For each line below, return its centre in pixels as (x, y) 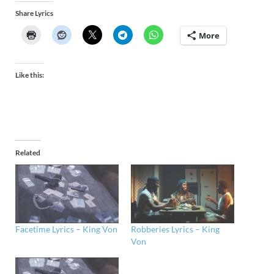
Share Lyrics (34, 13)
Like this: (30, 75)
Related (28, 152)
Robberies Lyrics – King (175, 229)
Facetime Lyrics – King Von (66, 229)
